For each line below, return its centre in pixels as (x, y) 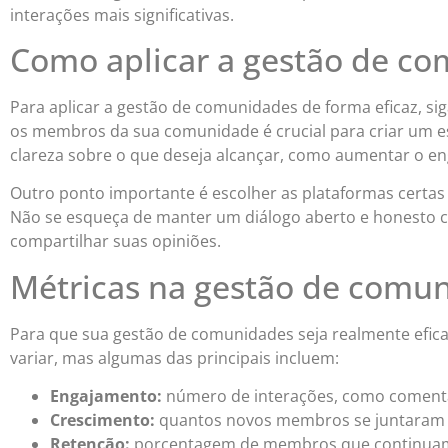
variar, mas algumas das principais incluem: (174, 357)
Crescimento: (102, 420)
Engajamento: (106, 396)
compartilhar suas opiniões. (115, 241)
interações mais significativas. (122, 14)
